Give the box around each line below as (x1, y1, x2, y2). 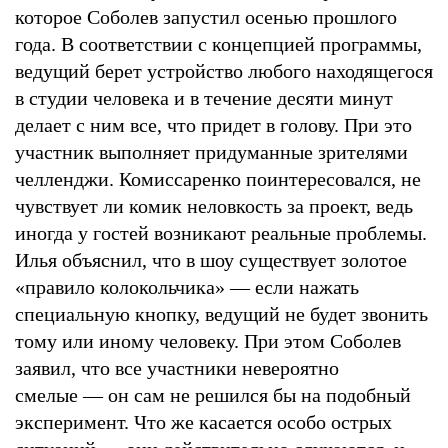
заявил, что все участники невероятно (15, 356, 339, 379)
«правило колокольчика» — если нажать (15, 275, 359, 298)
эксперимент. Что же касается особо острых (15, 410, 392, 433)
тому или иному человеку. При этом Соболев (15, 329, 401, 352)
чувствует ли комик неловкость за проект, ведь (15, 194, 413, 217)
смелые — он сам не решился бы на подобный (15, 383, 411, 406)
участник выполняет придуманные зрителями (15, 140, 408, 163)
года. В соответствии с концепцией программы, (15, 32, 422, 55)
